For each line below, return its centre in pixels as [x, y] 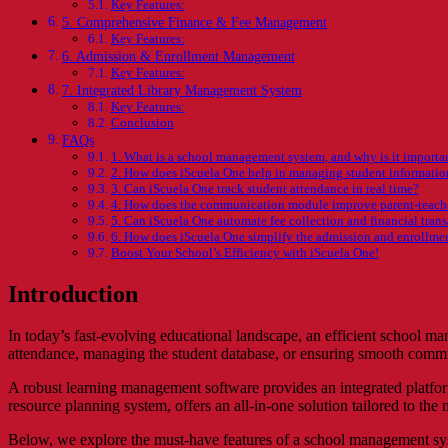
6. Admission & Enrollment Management [178, 55]
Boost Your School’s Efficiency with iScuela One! [244, 252]
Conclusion [142, 122]
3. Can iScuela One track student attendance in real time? [264, 188]
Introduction [73, 293]
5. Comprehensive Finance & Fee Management [194, 21]
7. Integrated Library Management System [181, 89]
